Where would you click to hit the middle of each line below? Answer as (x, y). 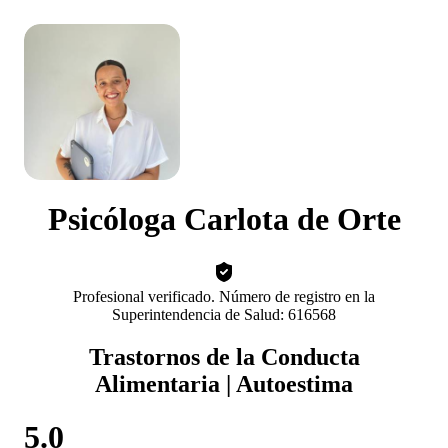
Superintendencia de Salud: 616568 (224, 314)
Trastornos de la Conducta (224, 356)
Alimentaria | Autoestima (224, 383)
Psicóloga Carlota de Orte (224, 219)
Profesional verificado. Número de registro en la (224, 296)
